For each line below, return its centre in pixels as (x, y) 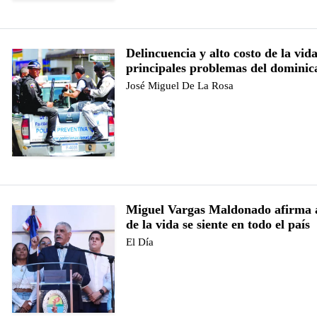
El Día (140, 242)
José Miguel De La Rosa (180, 86)
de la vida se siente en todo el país (218, 225)
